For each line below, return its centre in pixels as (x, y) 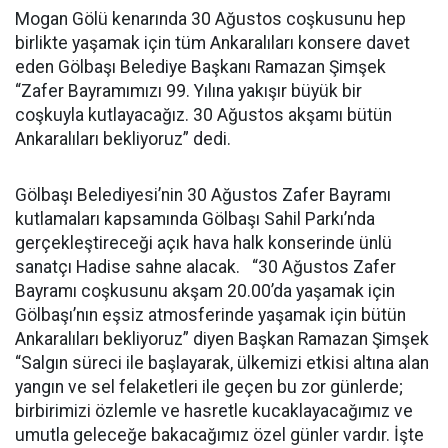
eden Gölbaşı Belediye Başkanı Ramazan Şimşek (200, 67)
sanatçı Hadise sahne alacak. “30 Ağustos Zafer (205, 267)
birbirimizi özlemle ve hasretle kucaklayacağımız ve (214, 411)
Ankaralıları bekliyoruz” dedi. (123, 139)
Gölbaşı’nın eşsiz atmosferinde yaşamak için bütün (210, 315)
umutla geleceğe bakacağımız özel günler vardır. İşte (219, 435)
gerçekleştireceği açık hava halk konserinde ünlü (203, 243)
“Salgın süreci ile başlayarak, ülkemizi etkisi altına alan (222, 363)
